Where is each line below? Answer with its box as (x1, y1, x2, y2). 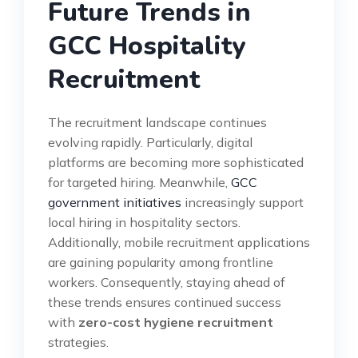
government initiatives (48, 193, 181, 210)
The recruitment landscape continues (48, 113, 267, 130)
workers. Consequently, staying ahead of (48, 273, 285, 290)
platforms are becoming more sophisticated (48, 153, 304, 170)
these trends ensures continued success (48, 293, 281, 310)
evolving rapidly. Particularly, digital (48, 133, 253, 150)
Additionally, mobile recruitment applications (48, 233, 310, 250)
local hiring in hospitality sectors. (48, 213, 241, 230)
